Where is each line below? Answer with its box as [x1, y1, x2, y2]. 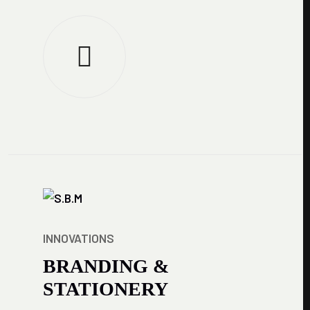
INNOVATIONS [43, 231, 114, 245]
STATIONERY [43, 278, 168, 300]
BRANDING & [43, 255, 169, 277]
